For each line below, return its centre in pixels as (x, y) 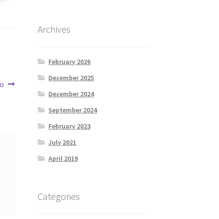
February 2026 (70, 61)
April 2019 (63, 158)
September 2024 (73, 110)
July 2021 (63, 142)
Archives (54, 29)
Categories (58, 196)
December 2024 (71, 94)
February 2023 (70, 126)
